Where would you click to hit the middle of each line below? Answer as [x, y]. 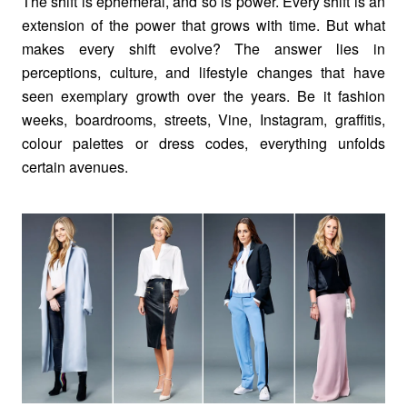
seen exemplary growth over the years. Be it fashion [203, 96]
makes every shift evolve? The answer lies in [203, 49]
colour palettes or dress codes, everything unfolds [203, 143]
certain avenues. [75, 167]
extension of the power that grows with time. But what [203, 25]
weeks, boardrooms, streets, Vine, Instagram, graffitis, [203, 119]
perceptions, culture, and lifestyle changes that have [203, 72]
